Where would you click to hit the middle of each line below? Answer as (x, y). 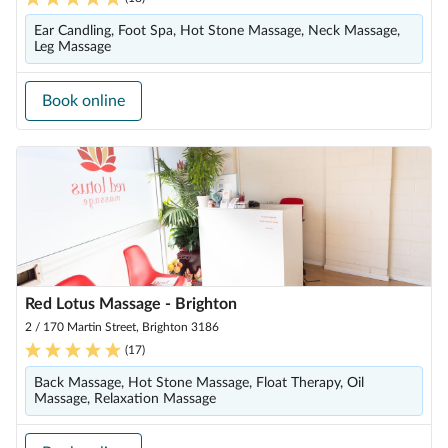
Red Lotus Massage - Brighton (131, 304)
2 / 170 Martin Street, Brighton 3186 (122, 327)
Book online (83, 101)
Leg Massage (72, 47)
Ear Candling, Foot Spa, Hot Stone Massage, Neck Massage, (217, 31)
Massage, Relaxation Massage (125, 399)
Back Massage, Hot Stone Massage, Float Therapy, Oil (199, 383)
